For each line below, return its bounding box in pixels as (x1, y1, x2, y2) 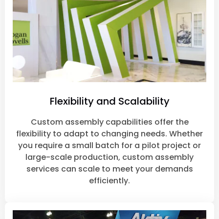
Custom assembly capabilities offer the (30, 116, 189, 128)
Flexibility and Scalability (49, 94, 170, 109)
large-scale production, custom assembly (25, 152, 194, 163)
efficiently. (89, 175, 130, 187)
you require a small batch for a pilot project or (18, 140, 201, 152)
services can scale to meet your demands (26, 163, 193, 175)
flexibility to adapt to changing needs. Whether (16, 128, 203, 140)
